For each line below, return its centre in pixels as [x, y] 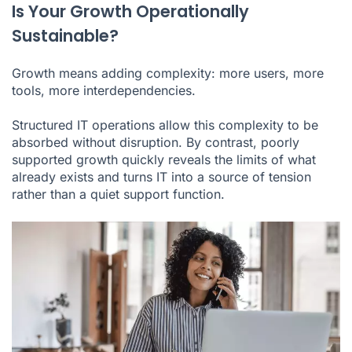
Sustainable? [65, 35]
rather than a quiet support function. [118, 194]
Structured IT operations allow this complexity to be [165, 125]
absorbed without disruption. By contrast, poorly [156, 142]
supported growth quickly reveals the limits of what [164, 159]
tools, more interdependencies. [104, 90]
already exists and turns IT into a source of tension [161, 176]
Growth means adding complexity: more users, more [168, 73]
